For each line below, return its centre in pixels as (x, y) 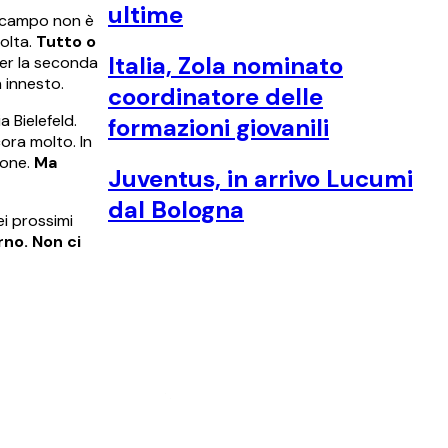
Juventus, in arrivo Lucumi (260, 179)
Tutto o (66, 42)
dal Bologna (176, 210)
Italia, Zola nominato (225, 66)
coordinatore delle (215, 97)
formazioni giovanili (218, 128)
